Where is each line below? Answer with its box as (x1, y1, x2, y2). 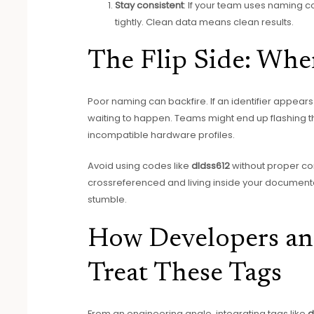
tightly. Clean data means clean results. (115, 15, 294, 29)
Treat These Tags (88, 261, 282, 288)
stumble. (88, 193, 128, 207)
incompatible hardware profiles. (88, 128, 235, 142)
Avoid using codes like (88, 159, 192, 173)
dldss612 (191, 159, 231, 173)
